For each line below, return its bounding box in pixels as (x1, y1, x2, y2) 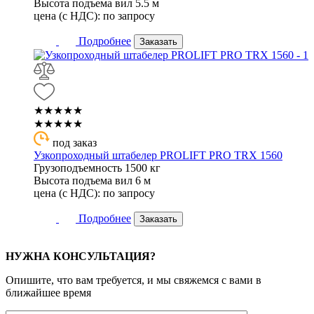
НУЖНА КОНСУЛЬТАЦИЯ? (6, 250, 156, 262)
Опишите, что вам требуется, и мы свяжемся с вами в (6, 273, 261, 286)
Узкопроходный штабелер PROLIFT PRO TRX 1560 (34, 149, 282, 161)
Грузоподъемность (34, 161, 122, 174)
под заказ (53, 136, 97, 149)
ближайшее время (6, 286, 91, 299)
